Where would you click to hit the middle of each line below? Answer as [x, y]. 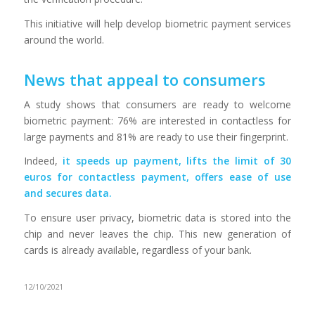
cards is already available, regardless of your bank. [137, 250]
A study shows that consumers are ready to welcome [157, 104]
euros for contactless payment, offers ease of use [157, 177]
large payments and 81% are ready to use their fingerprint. [156, 136]
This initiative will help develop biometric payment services [157, 23]
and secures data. [67, 193]
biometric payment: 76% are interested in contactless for [157, 120]
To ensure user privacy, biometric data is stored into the [157, 218]
